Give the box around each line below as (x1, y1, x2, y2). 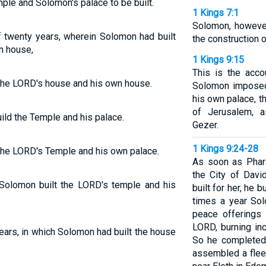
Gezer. (192, 119, 218, 131)
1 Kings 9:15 (192, 54, 244, 65)
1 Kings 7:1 (192, 7, 239, 18)
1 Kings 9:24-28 (192, 143, 258, 154)
